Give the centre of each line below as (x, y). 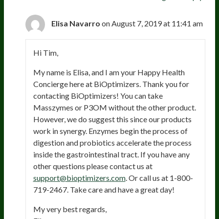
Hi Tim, (45, 52)
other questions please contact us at (93, 166)
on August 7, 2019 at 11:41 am (152, 23)
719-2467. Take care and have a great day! (104, 189)
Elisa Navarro (76, 23)
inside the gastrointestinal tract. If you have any (111, 154)
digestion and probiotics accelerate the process (112, 142)
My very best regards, (70, 209)
